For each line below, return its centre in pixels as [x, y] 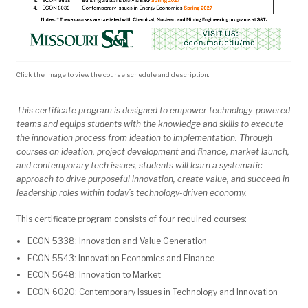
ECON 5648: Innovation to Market [94, 275]
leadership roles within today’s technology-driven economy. [132, 192]
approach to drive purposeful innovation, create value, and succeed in [153, 179]
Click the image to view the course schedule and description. [113, 74]
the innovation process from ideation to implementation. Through [144, 137]
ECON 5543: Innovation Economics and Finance [121, 258]
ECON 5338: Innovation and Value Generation [117, 241]
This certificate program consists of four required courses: [132, 219]
